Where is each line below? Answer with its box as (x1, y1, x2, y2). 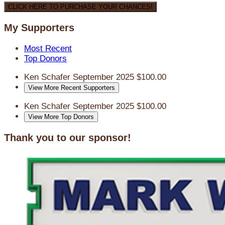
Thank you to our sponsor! (4, 132, 131, 143)
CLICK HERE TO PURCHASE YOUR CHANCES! (8, 3, 153, 11)
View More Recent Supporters (28, 84, 115, 92)
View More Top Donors (28, 113, 94, 121)
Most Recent (24, 44, 72, 54)
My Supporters (4, 22, 74, 34)
